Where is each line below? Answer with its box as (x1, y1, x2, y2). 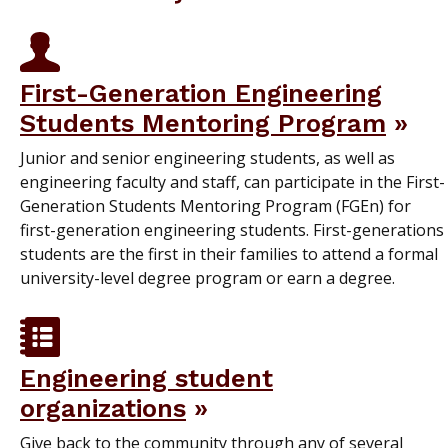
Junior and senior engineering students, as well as (20, 146, 395, 169)
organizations (20, 392, 186, 423)
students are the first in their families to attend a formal (20, 242, 438, 265)
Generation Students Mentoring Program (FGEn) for (20, 194, 411, 217)
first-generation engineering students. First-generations (20, 218, 444, 241)
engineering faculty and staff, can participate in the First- (20, 170, 445, 193)
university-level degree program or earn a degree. (20, 266, 395, 289)
